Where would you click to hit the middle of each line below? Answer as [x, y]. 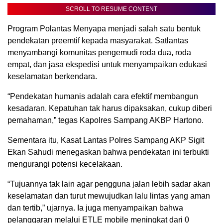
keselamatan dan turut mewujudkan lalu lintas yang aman [109, 196]
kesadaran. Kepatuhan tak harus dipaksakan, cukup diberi [110, 108]
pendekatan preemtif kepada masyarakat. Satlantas [98, 40]
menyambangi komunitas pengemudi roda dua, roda [99, 52]
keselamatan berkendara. [52, 76]
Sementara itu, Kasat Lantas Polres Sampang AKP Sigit [106, 140]
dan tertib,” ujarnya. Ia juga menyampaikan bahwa [95, 208]
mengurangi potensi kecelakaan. [65, 164]
